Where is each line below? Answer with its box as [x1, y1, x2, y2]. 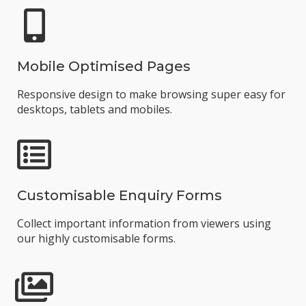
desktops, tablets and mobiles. [17, 102, 172, 117]
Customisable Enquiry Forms [17, 187, 222, 204]
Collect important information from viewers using [17, 216, 271, 231]
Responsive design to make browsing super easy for [17, 87, 286, 102]
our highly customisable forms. [17, 231, 176, 246]
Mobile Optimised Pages [17, 58, 191, 74]
